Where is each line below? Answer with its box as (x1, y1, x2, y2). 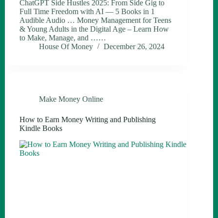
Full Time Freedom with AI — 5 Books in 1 (19, 7, 155, 16)
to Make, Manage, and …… (19, 34, 106, 42)
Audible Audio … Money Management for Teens (19, 16, 171, 25)
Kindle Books (19, 124, 62, 133)
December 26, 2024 (104, 42, 164, 51)
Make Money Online (39, 95, 103, 104)
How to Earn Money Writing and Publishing (19, 115, 156, 124)
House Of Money (39, 42, 93, 51)
